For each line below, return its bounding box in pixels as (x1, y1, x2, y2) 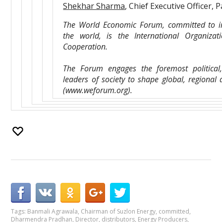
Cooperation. (63, 41, 110, 52)
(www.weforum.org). (63, 85, 133, 96)
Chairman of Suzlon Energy (81, 207, 156, 216)
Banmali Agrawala (27, 207, 78, 216)
